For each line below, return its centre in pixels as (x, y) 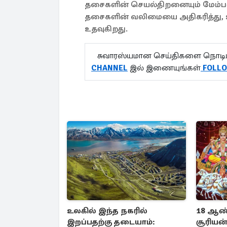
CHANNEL (109, 68)
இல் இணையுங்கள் (164, 68)
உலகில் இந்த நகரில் (107, 211)
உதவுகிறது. (106, 29)
